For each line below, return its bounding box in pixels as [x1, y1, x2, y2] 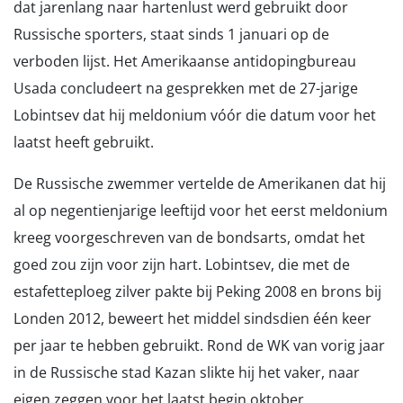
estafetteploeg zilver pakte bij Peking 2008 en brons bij [13, 282, 381, 301]
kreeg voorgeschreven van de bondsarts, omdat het [13, 228, 365, 247]
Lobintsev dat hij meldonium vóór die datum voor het [13, 105, 376, 125]
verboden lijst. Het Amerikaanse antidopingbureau [13, 51, 356, 71]
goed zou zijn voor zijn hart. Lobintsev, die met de [13, 255, 350, 274]
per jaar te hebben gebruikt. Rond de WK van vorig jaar [13, 336, 385, 355]
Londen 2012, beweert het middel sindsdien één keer [13, 309, 372, 328]
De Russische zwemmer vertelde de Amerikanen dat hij [13, 174, 386, 193]
